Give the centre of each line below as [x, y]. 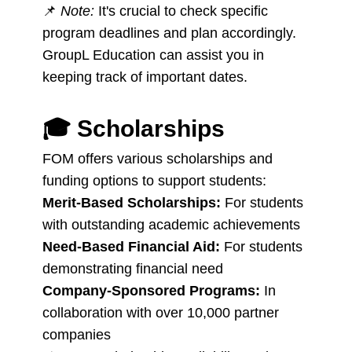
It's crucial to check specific [181, 11]
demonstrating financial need [133, 269]
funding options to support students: [156, 181]
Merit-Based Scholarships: [132, 203]
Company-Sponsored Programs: [151, 291]
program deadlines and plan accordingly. [171, 33]
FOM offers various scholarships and [158, 159]
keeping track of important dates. [147, 77]
